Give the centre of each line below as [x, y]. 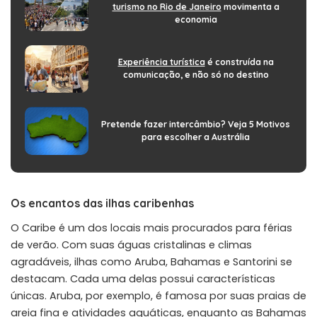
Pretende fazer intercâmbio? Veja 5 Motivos [196, 124]
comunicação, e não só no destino [196, 75]
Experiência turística [161, 62]
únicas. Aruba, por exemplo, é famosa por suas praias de [158, 295]
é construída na [239, 62]
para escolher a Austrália [196, 137]
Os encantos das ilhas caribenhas [102, 203]
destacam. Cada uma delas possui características [143, 278]
